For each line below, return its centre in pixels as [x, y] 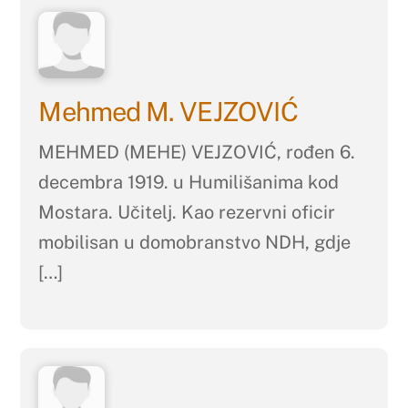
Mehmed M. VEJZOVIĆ [168, 111]
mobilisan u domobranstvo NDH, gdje [195, 243]
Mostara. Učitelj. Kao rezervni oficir [187, 213]
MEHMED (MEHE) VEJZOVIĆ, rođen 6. [197, 153]
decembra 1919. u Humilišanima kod [189, 183]
